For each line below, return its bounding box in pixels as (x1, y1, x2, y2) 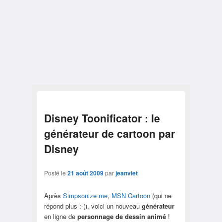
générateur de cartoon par (44, 125, 175, 141)
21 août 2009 (67, 168, 104, 177)
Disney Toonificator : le (44, 110, 160, 125)
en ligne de (44, 211, 77, 221)
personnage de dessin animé (77, 211, 166, 221)
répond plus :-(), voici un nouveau (44, 201, 142, 211)
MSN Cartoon (111, 190, 150, 200)
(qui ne (150, 190, 171, 200)
